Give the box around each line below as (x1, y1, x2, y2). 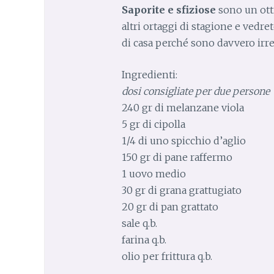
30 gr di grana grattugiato (121, 184, 242, 197)
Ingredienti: (121, 68, 177, 81)
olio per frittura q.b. (121, 250, 212, 263)
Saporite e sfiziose (121, 3, 216, 16)
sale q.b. (121, 217, 157, 230)
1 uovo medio (121, 168, 186, 180)
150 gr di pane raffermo (121, 151, 232, 164)
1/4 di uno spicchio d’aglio (121, 135, 246, 147)
